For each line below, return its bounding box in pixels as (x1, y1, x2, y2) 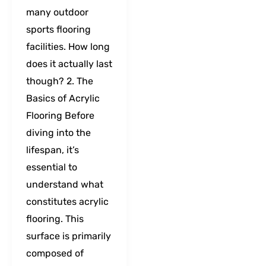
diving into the (26, 126, 91, 138)
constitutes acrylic (26, 195, 109, 207)
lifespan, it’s (26, 144, 79, 156)
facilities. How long (26, 40, 110, 52)
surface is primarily (26, 230, 111, 242)
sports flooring (26, 23, 91, 35)
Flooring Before (26, 109, 94, 121)
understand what (26, 178, 103, 190)
